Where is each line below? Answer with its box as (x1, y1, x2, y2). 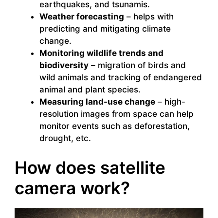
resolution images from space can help (39, 109, 194, 119)
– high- (155, 97, 185, 107)
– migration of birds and (89, 60, 186, 71)
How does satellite (15, 157, 165, 178)
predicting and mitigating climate (39, 24, 171, 34)
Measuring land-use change (39, 97, 155, 107)
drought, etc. (39, 133, 91, 144)
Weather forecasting (39, 12, 124, 22)
